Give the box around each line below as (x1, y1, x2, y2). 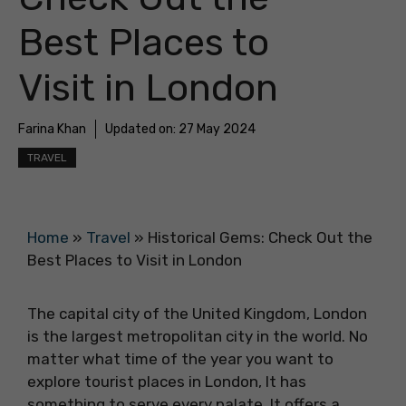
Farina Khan (18, 121, 86, 137)
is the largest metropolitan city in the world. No (27, 327, 368, 345)
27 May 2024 (179, 121, 256, 137)
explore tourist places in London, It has (27, 372, 306, 391)
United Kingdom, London (192, 304, 367, 323)
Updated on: (105, 121, 179, 137)
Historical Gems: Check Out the (148, 228, 372, 246)
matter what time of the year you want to (27, 350, 333, 368)
